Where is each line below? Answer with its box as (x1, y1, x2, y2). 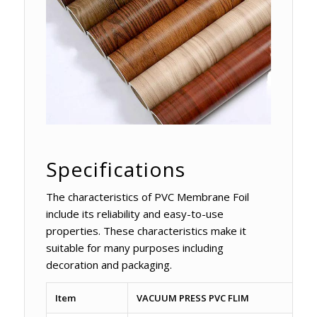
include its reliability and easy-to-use (45, 207, 224, 221)
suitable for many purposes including (45, 241, 224, 255)
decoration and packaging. (45, 258, 172, 272)
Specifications (45, 155, 185, 183)
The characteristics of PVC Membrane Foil (45, 190, 249, 204)
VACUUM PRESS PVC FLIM (136, 292, 249, 305)
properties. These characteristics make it (45, 224, 246, 238)
